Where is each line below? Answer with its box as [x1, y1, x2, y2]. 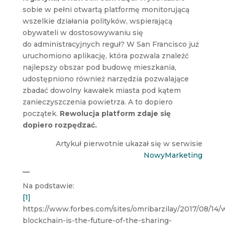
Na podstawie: [22, 181, 74, 190]
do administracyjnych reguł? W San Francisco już [22, 39, 199, 49]
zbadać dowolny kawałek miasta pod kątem [22, 85, 181, 95]
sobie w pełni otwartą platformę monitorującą [22, 5, 189, 14]
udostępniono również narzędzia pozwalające [22, 74, 189, 83]
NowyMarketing [144, 150, 203, 160]
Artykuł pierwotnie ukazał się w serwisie [56, 139, 203, 148]
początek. [22, 108, 60, 118]
